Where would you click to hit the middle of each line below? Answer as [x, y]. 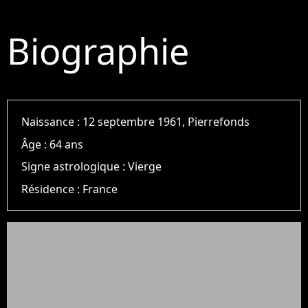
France [100, 189]
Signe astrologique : [75, 167]
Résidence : [52, 189]
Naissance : [52, 122]
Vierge [145, 167]
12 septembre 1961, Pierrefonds [166, 122]
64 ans [67, 144]
